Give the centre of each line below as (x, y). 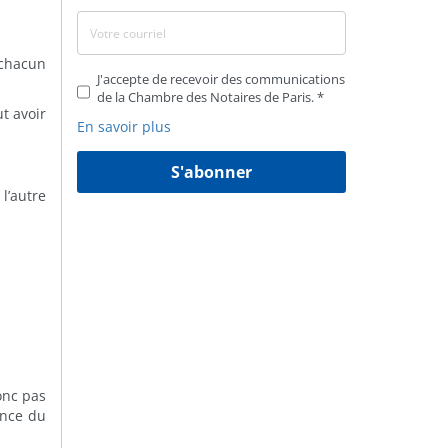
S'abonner (211, 172)
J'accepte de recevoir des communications (221, 79)
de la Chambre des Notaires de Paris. (207, 97)
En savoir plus (124, 126)
